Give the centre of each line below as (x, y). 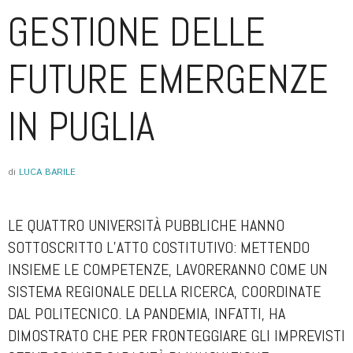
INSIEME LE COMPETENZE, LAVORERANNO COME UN (168, 269)
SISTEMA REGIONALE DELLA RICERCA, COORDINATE (164, 292)
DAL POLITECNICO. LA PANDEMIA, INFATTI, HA (147, 314)
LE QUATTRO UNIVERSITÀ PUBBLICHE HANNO (146, 225)
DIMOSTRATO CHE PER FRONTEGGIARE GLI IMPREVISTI (176, 336)
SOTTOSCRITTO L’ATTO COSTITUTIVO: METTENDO (159, 247)
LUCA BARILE (47, 173)
